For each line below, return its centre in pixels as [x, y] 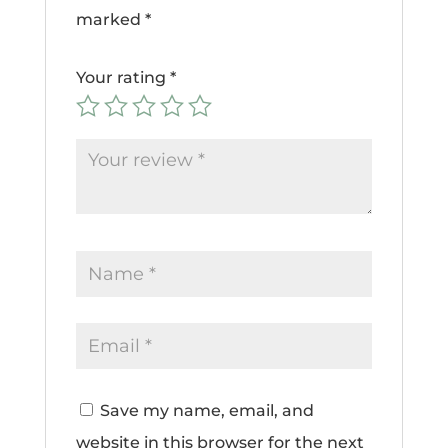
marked [110, 19]
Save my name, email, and [206, 410]
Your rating [122, 77]
